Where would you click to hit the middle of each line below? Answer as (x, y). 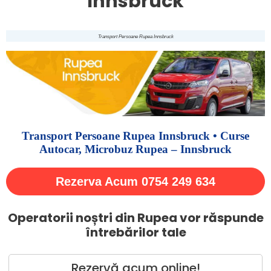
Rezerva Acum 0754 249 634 (135, 182)
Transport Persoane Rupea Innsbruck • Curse (135, 136)
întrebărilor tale (135, 233)
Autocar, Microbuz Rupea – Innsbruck (135, 149)
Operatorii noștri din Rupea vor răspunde (135, 218)
